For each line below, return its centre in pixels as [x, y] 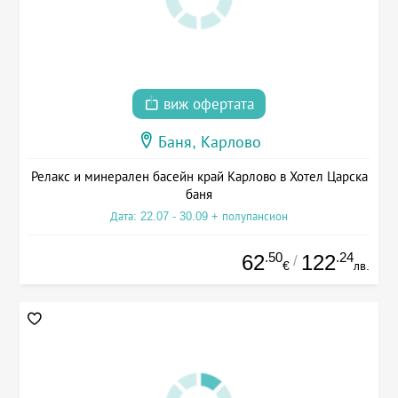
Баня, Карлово [209, 142]
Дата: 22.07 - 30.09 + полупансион [199, 216]
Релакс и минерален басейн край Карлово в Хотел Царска [199, 176]
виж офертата [207, 104]
